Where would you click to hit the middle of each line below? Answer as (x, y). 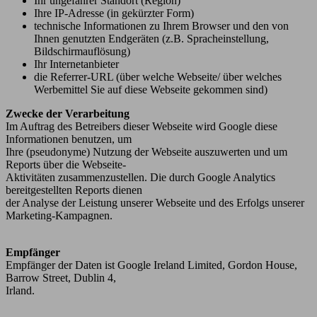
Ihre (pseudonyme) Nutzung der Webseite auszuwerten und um (146, 151)
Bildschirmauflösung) (82, 51)
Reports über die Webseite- (66, 164)
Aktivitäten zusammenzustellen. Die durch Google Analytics (140, 177)
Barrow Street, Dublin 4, (61, 277)
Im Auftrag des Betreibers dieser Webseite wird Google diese (142, 126)
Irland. (20, 290)
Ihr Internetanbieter (76, 64)
